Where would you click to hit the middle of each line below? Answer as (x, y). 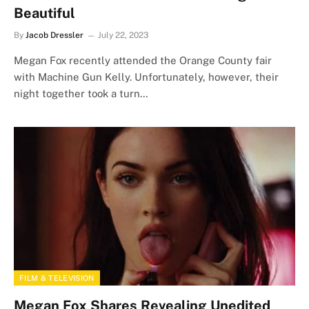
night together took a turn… (81, 93)
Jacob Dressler (54, 35)
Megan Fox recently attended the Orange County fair (143, 60)
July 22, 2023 (123, 35)
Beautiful (44, 13)
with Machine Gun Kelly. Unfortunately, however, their (146, 77)
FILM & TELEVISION (57, 278)
